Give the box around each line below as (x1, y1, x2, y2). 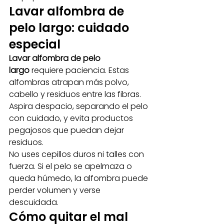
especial (9, 36, 60, 52)
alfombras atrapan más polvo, (9, 76, 131, 88)
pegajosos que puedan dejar (9, 124, 126, 136)
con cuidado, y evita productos (9, 112, 135, 124)
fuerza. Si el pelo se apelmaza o (9, 160, 134, 172)
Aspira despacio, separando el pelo (9, 100, 150, 112)
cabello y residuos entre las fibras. (9, 88, 143, 100)
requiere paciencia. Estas (29, 64, 131, 76)
